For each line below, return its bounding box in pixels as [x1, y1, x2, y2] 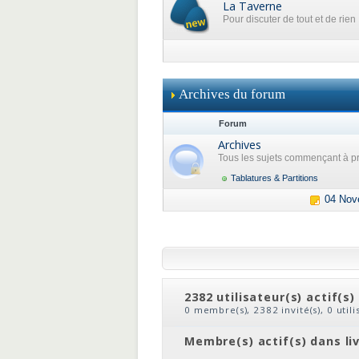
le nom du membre [220, 316, 318, 328]
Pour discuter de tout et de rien [223, 14, 356, 24]
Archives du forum [179, 87, 285, 102]
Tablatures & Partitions [231, 173, 318, 183]
